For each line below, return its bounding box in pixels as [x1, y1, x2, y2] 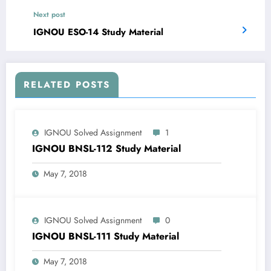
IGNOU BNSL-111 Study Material [32, 229, 179, 244]
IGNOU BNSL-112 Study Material [32, 142, 181, 156]
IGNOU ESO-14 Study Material [33, 25, 163, 39]
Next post [33, 9, 65, 21]
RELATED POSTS [24, 78, 110, 92]
